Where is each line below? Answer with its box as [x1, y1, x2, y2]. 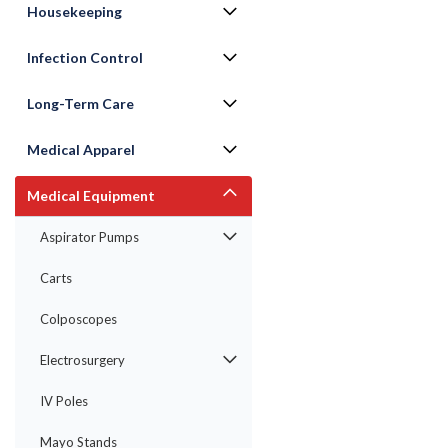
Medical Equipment [27, 187, 155, 204]
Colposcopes [40, 311, 117, 327]
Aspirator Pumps [40, 229, 139, 245]
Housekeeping [27, 3, 122, 20]
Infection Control [27, 49, 143, 66]
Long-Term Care [27, 95, 134, 112]
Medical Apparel [27, 141, 135, 158]
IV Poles [40, 393, 88, 409]
